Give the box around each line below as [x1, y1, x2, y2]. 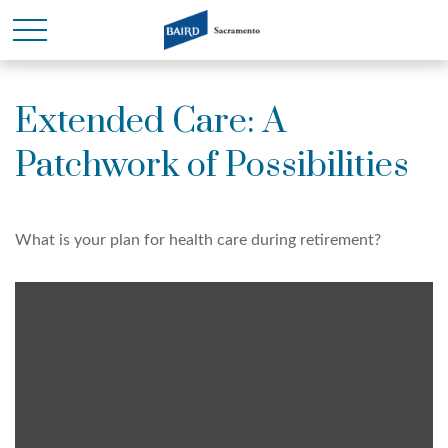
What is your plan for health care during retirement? [15, 232, 381, 248]
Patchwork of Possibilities [15, 144, 409, 188]
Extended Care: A [15, 100, 286, 144]
